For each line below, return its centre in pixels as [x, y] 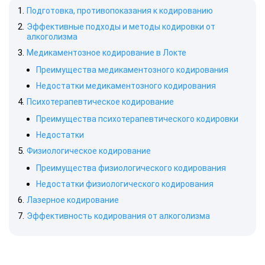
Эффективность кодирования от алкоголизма [118, 216]
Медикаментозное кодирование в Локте [106, 53]
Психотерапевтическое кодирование [100, 102]
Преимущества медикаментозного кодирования [132, 70]
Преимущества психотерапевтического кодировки [137, 119]
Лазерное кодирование [73, 200]
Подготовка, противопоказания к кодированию [120, 11]
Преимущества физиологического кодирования [131, 168]
